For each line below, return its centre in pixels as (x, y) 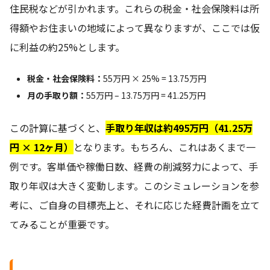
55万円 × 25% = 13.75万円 (154, 79)
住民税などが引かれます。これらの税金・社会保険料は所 (134, 9)
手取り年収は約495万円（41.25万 (179, 128)
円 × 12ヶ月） (42, 147)
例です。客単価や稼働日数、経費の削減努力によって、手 (134, 167)
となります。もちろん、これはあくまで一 (165, 147)
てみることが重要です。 (62, 224)
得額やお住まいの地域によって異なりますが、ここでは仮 (135, 28)
